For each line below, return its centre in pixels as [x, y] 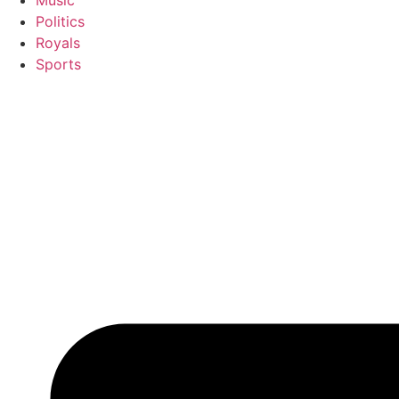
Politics [60, 21]
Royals [58, 43]
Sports [58, 64]
